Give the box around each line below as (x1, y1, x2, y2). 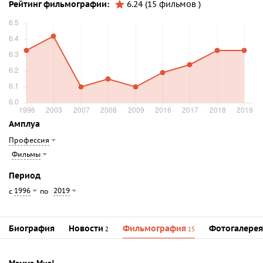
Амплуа (9, 119, 40, 129)
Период (9, 170, 41, 181)
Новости (69, 223, 103, 234)
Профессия (9, 136, 49, 144)
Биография (9, 223, 55, 234)
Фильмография (123, 223, 186, 234)
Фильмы (12, 150, 41, 159)
